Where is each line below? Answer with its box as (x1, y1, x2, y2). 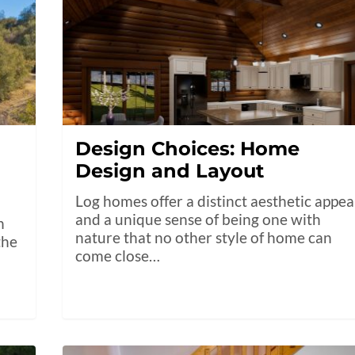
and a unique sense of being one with (75, 210, 322, 229)
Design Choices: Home (75, 137, 300, 161)
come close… (75, 246, 161, 265)
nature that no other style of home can (75, 228, 333, 247)
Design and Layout (75, 159, 265, 183)
